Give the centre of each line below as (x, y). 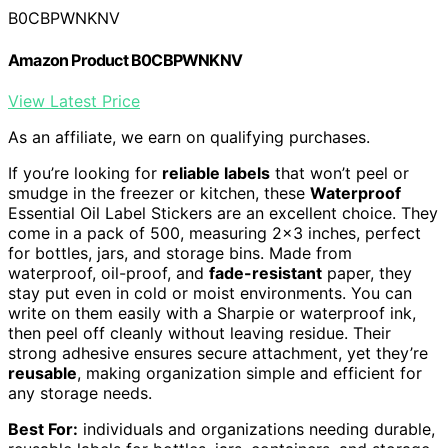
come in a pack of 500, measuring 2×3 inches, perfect (214, 232)
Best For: (43, 428)
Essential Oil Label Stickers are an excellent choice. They (223, 212)
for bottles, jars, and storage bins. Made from (180, 252)
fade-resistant (265, 272)
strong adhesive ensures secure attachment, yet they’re (218, 352)
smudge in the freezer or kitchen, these (159, 192)
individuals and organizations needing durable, (256, 428)
